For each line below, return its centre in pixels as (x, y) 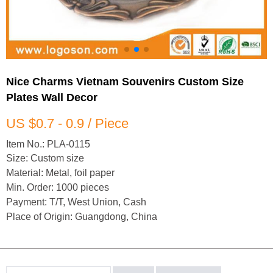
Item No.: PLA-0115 (48, 144)
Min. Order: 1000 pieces (58, 188)
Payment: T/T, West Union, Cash (76, 202)
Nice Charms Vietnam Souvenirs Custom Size (125, 81)
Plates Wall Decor (52, 97)
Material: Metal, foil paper (60, 173)
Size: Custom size (45, 158)
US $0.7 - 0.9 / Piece (67, 123)
